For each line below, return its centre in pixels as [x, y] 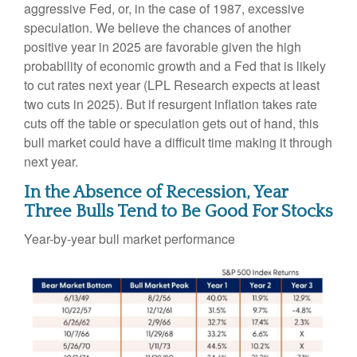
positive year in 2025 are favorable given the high [163, 46]
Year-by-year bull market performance [129, 238]
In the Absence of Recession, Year [156, 192]
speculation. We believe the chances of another [157, 27]
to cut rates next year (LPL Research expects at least [172, 84]
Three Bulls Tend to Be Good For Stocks [178, 211]
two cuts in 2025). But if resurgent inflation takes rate [171, 104]
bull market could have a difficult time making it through [178, 142]
